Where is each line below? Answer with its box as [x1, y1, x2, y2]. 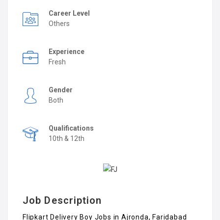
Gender [49, 86, 74, 94]
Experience [49, 48, 86, 55]
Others [49, 20, 70, 27]
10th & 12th [49, 135, 84, 142]
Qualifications [49, 124, 95, 132]
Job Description [23, 194, 102, 206]
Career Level [49, 9, 91, 17]
